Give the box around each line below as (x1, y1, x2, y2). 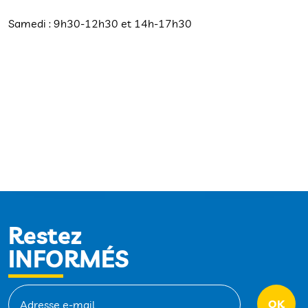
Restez (8, 221, 82, 251)
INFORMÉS (8, 244, 129, 274)
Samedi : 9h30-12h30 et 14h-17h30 (8, 16, 192, 31)
